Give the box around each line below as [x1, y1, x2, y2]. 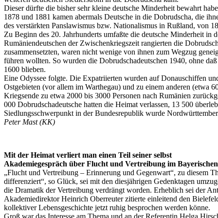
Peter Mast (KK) [4, 118, 55, 126]
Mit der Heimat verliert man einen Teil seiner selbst [4, 151, 172, 159]
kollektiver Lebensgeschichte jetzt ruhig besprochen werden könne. [4, 203, 210, 212]
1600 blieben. [4, 65, 46, 73]
